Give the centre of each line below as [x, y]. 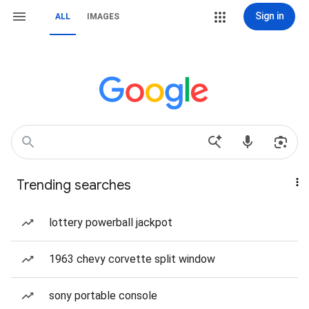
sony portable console [103, 296]
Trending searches [74, 185]
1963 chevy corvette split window [132, 259]
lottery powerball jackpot [111, 222]
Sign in [269, 16]
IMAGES [103, 17]
